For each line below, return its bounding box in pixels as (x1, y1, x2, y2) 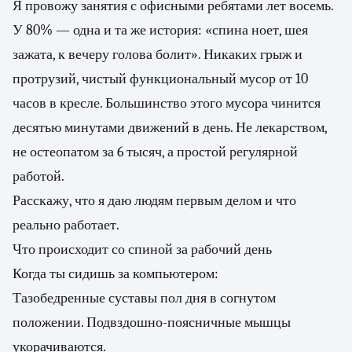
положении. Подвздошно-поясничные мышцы (13, 314, 291, 331)
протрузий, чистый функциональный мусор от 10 (13, 71, 308, 87)
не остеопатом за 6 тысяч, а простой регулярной (13, 144, 298, 160)
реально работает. (13, 217, 119, 233)
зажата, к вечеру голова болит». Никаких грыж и (13, 46, 302, 63)
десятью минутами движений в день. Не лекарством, (13, 119, 327, 136)
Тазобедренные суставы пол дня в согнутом (13, 290, 276, 306)
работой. (13, 168, 64, 185)
